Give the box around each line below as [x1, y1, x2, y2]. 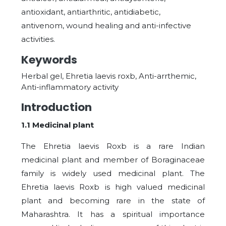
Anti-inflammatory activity [21, 82, 119, 92]
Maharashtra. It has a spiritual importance [21, 209, 205, 219]
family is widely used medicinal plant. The [21, 168, 205, 178]
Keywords [21, 52, 77, 68]
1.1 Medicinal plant [21, 120, 94, 130]
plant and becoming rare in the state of [21, 196, 205, 205]
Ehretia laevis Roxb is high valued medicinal [21, 182, 205, 192]
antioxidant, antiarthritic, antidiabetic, [21, 7, 160, 17]
